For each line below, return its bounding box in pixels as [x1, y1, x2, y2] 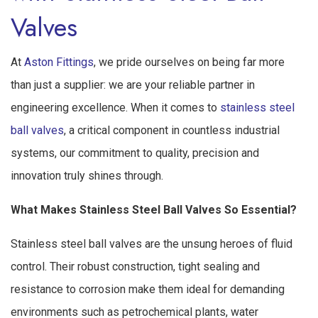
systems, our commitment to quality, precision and [11, 146, 259, 160]
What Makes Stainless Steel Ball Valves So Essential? [11, 202, 297, 216]
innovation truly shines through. [11, 168, 163, 182]
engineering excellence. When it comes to [11, 100, 220, 114]
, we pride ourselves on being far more [94, 55, 285, 69]
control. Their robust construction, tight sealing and [11, 259, 260, 273]
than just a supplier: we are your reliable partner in [11, 77, 255, 92]
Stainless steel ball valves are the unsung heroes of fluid [11, 236, 292, 251]
